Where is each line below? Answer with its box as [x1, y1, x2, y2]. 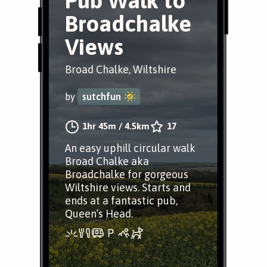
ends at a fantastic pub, [65, 194, 178, 207]
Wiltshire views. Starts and [65, 181, 191, 194]
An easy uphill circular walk [65, 142, 195, 154]
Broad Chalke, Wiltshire [65, 63, 176, 76]
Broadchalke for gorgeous [65, 168, 188, 181]
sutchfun [82, 91, 121, 102]
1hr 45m [82, 121, 116, 131]
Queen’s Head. [65, 207, 133, 220]
